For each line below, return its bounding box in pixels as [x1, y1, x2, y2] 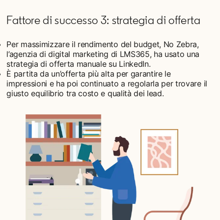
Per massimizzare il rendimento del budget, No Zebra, [6, 39, 199, 50]
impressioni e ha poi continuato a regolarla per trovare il [6, 79, 207, 89]
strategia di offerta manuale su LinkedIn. [6, 59, 151, 69]
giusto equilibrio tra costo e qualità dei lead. [6, 88, 164, 99]
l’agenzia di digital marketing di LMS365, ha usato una [6, 49, 200, 59]
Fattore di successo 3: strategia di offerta [6, 13, 200, 27]
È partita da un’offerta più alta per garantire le [6, 69, 171, 79]
